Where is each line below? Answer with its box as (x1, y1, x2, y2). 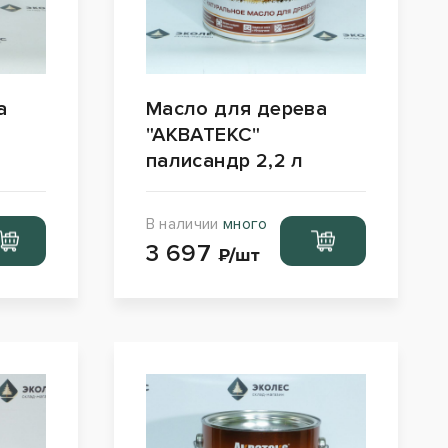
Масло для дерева (145, 96, 328, 121)
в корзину (284, 240, 362, 261)
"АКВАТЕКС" (145, 122, 261, 147)
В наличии (145, 213, 223, 234)
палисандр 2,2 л (145, 148, 304, 173)
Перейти (289, 220, 357, 241)
